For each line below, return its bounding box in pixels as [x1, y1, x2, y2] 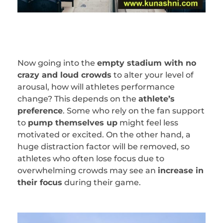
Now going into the [17, 58, 97, 68]
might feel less [117, 117, 178, 127]
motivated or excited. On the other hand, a [17, 129, 191, 139]
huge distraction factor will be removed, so [17, 141, 190, 151]
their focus [17, 177, 62, 187]
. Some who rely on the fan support [63, 106, 205, 115]
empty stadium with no [97, 58, 196, 68]
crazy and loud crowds [17, 70, 111, 80]
